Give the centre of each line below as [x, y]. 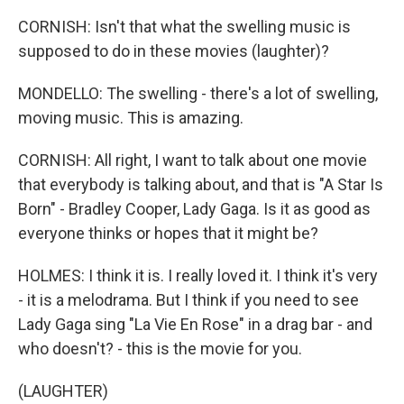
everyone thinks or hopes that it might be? [168, 233]
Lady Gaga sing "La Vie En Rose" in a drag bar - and [195, 324]
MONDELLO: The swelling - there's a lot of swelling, [198, 93]
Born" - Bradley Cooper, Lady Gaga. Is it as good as [194, 209]
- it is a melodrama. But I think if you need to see [188, 300]
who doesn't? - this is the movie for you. [160, 349]
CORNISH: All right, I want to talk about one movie [193, 160]
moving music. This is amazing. [131, 118]
